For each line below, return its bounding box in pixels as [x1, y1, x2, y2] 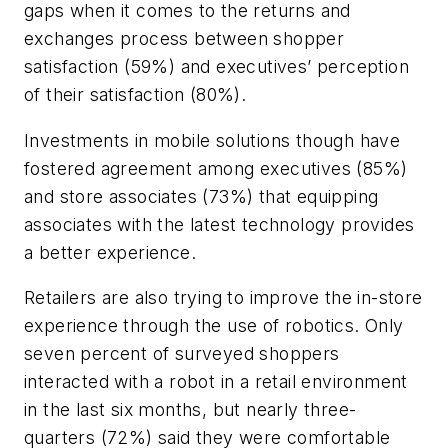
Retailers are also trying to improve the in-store [24, 287, 423, 309]
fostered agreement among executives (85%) [24, 157, 408, 179]
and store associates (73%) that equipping [24, 185, 379, 207]
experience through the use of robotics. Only [24, 315, 404, 337]
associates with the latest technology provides [24, 213, 415, 235]
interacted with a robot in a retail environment [24, 371, 408, 393]
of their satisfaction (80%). [24, 83, 247, 105]
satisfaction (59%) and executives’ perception [24, 55, 409, 77]
